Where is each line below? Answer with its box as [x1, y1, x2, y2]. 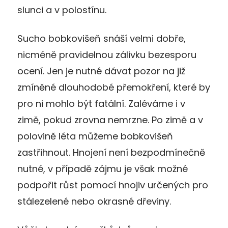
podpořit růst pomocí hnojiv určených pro [17, 178, 208, 191]
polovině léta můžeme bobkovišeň [17, 129, 173, 142]
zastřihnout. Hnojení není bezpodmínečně [17, 146, 205, 159]
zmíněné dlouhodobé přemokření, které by [17, 80, 210, 94]
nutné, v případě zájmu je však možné [17, 162, 188, 175]
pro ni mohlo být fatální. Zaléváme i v [17, 97, 185, 110]
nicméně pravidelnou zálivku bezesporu [17, 48, 196, 61]
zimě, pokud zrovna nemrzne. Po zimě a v [17, 113, 203, 126]
